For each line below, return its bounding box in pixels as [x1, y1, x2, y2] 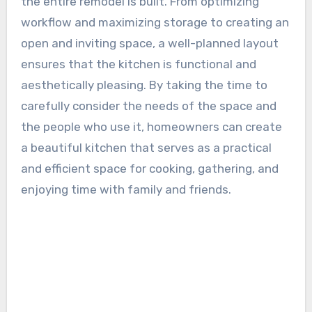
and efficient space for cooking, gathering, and [20, 161, 279, 175]
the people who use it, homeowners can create [20, 119, 282, 134]
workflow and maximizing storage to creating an [20, 15, 289, 29]
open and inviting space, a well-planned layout [20, 36, 279, 50]
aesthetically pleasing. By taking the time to [20, 77, 267, 92]
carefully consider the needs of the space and [20, 98, 276, 113]
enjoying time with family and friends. [20, 182, 231, 196]
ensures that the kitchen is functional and [20, 56, 256, 71]
